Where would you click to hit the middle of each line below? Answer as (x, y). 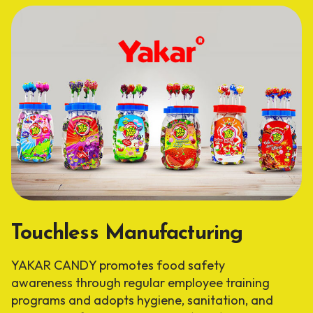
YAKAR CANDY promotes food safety (118, 265)
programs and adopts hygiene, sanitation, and (142, 300)
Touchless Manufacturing (127, 234)
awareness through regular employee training (140, 283)
